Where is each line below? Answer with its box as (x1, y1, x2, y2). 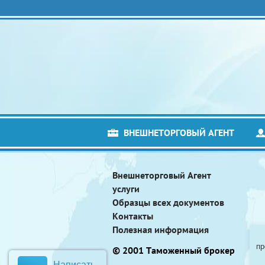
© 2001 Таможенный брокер (112, 244, 235, 256)
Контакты (112, 209, 153, 222)
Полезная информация (112, 223, 209, 235)
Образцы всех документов (112, 196, 224, 208)
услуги (112, 182, 140, 195)
